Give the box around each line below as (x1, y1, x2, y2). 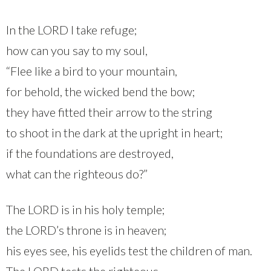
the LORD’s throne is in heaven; (6, 222, 166, 237)
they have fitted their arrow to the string (6, 104, 212, 119)
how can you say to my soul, (6, 42, 148, 57)
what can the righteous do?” (6, 166, 148, 181)
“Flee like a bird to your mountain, (6, 63, 177, 78)
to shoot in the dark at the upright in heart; (6, 125, 223, 140)
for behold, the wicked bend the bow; (6, 83, 195, 99)
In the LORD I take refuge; (6, 22, 137, 37)
